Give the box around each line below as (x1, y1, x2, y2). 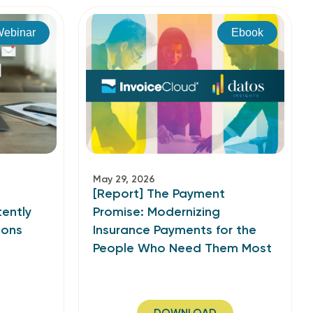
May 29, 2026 (93, 173, 155, 185)
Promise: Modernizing (93, 204, 220, 219)
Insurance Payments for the (93, 222, 256, 238)
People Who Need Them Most (93, 240, 272, 256)
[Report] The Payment (93, 186, 225, 201)
